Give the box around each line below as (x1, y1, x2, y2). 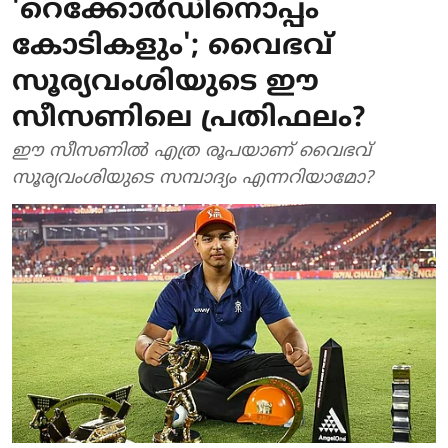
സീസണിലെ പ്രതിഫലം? (12, 102, 365, 137)
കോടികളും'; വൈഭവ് (12, 30, 333, 65)
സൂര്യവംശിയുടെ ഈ (12, 66, 319, 101)
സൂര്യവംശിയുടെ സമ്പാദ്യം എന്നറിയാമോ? (12, 167, 373, 190)
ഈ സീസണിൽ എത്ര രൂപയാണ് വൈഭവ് (12, 140, 371, 163)
